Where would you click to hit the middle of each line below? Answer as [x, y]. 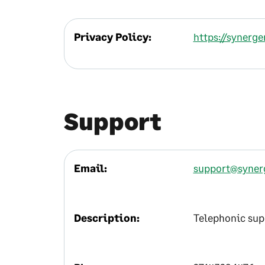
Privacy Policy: [113, 37]
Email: [91, 168]
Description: [107, 218]
